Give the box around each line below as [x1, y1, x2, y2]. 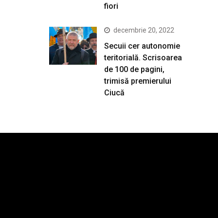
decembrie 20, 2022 [113, 26, 174, 34]
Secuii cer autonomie [104, 41, 180, 51]
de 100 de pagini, [104, 64, 164, 74]
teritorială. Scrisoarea [104, 53, 182, 62]
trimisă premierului [104, 76, 171, 86]
